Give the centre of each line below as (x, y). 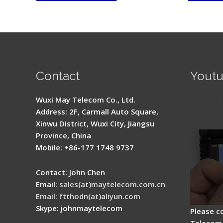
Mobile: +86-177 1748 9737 (85, 148)
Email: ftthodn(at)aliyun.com (88, 196)
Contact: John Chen (70, 172)
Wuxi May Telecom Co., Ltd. (86, 100)
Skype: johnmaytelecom (79, 208)
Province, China (63, 136)
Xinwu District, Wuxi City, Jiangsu (95, 124)
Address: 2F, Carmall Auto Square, (97, 112)
